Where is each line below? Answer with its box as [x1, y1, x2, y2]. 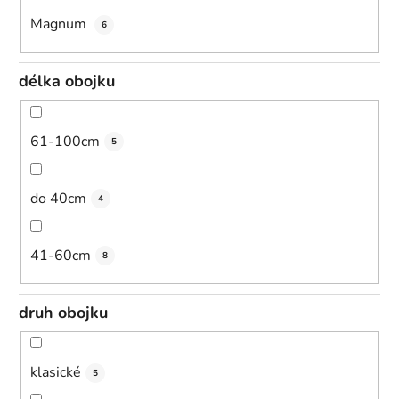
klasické [30, 362, 81, 383]
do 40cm [30, 188, 86, 208]
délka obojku [19, 70, 115, 93]
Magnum [30, 14, 90, 35]
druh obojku [19, 301, 108, 323]
